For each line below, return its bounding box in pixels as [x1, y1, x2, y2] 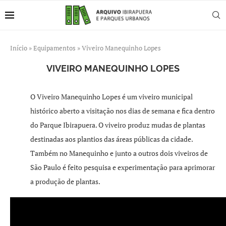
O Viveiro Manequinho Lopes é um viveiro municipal [30, 92, 193, 101]
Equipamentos [33, 43, 76, 52]
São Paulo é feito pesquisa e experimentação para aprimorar [30, 162, 215, 172]
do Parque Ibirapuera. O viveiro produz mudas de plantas [30, 120, 205, 130]
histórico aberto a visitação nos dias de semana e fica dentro [30, 106, 215, 116]
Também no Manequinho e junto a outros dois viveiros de [30, 148, 208, 158]
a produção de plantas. [30, 177, 100, 186]
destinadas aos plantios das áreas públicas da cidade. [30, 134, 193, 144]
